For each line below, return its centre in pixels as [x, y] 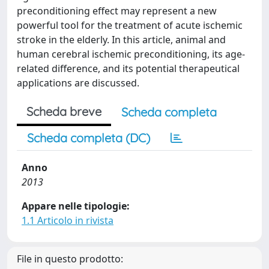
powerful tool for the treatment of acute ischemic [130, 25]
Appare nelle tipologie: [76, 206]
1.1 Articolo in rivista [68, 220]
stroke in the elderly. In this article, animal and [121, 40]
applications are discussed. [78, 83]
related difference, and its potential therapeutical [128, 68]
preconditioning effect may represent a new [117, 11]
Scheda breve [64, 111]
